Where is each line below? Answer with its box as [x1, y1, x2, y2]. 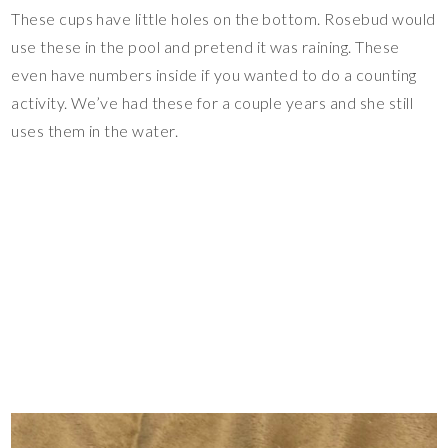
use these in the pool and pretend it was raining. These [11, 37, 400, 56]
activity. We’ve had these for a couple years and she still [11, 93, 414, 112]
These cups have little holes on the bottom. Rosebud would [11, 9, 436, 28]
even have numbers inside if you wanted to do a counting [11, 65, 417, 84]
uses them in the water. [11, 121, 179, 140]
